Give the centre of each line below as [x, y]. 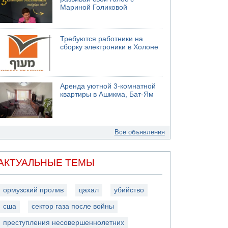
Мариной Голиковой [94, 7]
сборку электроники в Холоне [109, 47]
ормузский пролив [34, 190]
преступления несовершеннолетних [64, 222]
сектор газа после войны [73, 206]
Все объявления [139, 132]
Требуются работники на [102, 39]
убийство [129, 190]
